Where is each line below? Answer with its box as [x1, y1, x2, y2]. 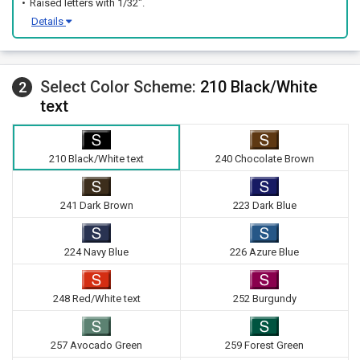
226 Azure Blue [230, 246, 299, 258]
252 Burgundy [232, 292, 297, 305]
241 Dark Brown [59, 199, 133, 211]
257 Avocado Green [51, 339, 142, 351]
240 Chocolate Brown [215, 153, 314, 165]
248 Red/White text [52, 292, 141, 305]
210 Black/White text [49, 153, 144, 165]
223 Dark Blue [232, 199, 297, 211]
